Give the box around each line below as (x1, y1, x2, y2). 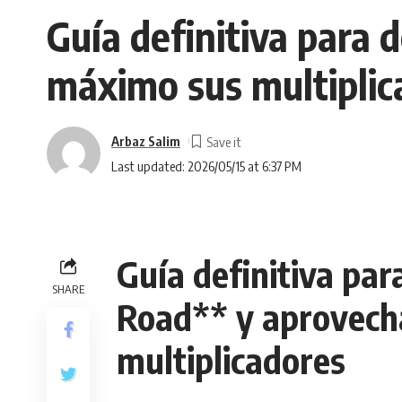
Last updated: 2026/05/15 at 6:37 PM (111, 157, 301, 174)
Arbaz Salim (111, 132, 180, 149)
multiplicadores (117, 337, 345, 382)
